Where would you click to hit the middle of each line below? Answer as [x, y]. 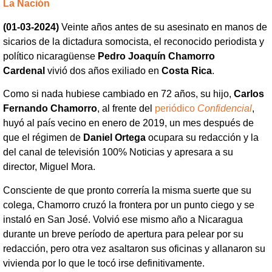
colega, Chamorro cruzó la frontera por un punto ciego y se [129, 205]
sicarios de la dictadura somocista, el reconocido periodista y [134, 41]
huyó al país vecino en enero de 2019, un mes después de [128, 123]
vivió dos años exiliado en [104, 70]
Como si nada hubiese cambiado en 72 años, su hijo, [118, 94]
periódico [176, 109]
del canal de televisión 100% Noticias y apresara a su [118, 152]
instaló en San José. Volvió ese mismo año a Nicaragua [123, 219]
